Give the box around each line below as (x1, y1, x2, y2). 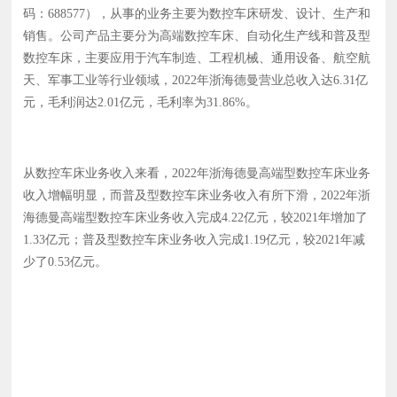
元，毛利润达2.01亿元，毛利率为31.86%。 (23, 95, 259, 109)
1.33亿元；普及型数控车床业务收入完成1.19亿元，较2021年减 (23, 232, 366, 246)
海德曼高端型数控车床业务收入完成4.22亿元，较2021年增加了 (23, 210, 369, 224)
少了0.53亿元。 (23, 254, 108, 269)
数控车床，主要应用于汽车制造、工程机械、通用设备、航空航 (23, 51, 371, 65)
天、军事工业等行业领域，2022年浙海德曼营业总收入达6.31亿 (23, 73, 369, 87)
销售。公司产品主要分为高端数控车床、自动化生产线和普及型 (23, 28, 371, 43)
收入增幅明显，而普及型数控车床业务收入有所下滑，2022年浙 (23, 188, 371, 202)
